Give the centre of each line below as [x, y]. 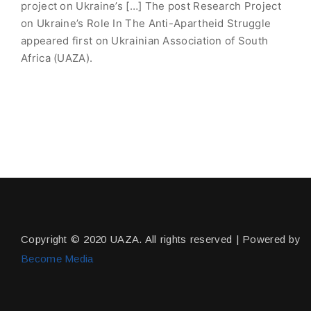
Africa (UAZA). [57, 58]
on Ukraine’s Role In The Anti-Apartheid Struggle [146, 23]
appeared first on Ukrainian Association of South [145, 41]
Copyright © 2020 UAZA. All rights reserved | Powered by [161, 239]
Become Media [57, 259]
